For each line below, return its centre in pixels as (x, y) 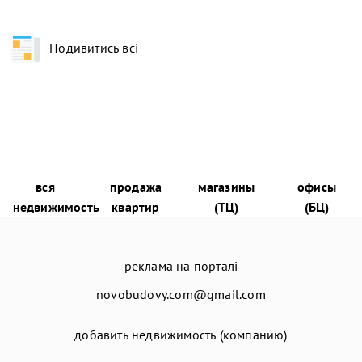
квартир (136, 206)
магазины (226, 186)
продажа (136, 186)
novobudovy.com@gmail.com (181, 294)
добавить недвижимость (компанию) (181, 334)
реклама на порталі (181, 265)
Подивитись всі (94, 47)
